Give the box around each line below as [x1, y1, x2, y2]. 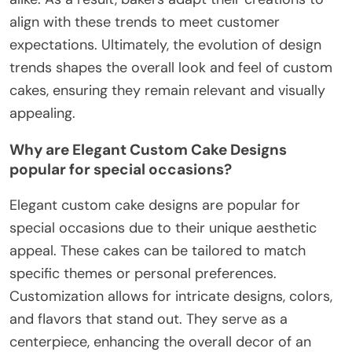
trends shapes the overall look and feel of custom [9, 57, 332, 77]
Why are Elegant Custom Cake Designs [9, 139, 287, 159]
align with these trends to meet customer [9, 12, 280, 31]
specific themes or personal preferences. [9, 263, 277, 283]
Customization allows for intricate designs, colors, [9, 286, 332, 306]
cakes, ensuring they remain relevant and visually [9, 80, 325, 100]
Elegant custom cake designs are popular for [9, 195, 300, 214]
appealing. [9, 103, 75, 123]
